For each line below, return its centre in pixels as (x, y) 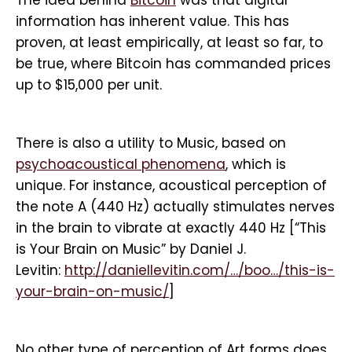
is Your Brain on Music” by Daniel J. (131, 249)
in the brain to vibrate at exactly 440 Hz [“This (171, 228)
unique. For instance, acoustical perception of (171, 185)
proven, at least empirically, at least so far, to (169, 42)
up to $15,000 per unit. (89, 85)
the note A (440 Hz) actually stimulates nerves (175, 207)
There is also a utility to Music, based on (151, 143)
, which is (256, 164)
